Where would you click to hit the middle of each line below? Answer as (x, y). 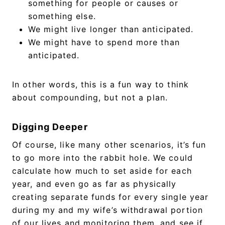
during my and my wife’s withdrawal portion (108, 210)
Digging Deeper (50, 127)
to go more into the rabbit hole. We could (102, 157)
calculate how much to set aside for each (102, 171)
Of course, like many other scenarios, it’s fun (109, 144)
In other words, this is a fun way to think (101, 84)
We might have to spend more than (104, 42)
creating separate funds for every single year (110, 197)
